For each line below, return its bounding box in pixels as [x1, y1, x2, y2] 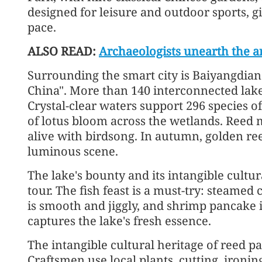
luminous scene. [27, 143, 118, 159]
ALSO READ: [27, 43, 99, 59]
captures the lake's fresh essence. [27, 212, 211, 229]
